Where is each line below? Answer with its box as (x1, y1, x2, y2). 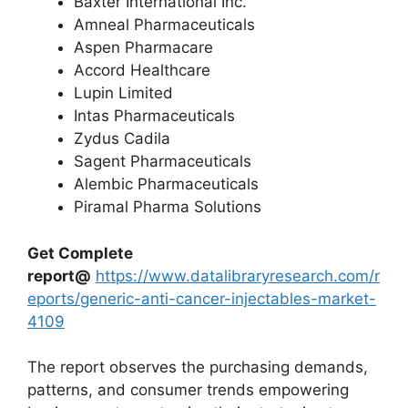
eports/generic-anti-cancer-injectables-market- (27, 289, 376, 308)
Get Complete (27, 243, 133, 262)
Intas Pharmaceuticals (74, 107, 235, 125)
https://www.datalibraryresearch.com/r (96, 266, 380, 285)
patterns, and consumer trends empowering (27, 381, 349, 399)
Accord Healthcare (74, 61, 210, 79)
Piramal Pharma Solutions (74, 198, 261, 216)
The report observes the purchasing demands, (27, 358, 368, 376)
